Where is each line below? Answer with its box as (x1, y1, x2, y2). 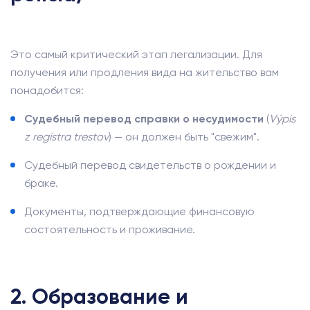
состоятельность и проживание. (24, 223, 195, 236)
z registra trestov (24, 130, 109, 143)
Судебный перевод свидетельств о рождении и (24, 158, 276, 172)
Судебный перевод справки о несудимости (24, 112, 264, 125)
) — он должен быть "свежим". (109, 130, 259, 143)
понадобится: (10, 84, 84, 97)
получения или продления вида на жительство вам (10, 66, 279, 79)
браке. (24, 176, 58, 190)
